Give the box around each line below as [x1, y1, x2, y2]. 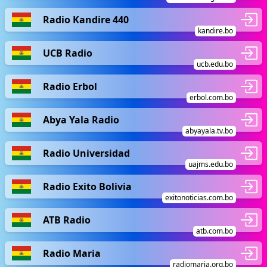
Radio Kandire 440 [43, 13, 129, 26]
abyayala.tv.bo [185, 126, 233, 136]
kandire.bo [198, 26, 233, 36]
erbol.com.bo [190, 92, 233, 103]
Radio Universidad [43, 146, 130, 160]
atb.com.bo [196, 226, 233, 236]
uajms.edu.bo [188, 159, 233, 169]
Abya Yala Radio [43, 113, 119, 126]
